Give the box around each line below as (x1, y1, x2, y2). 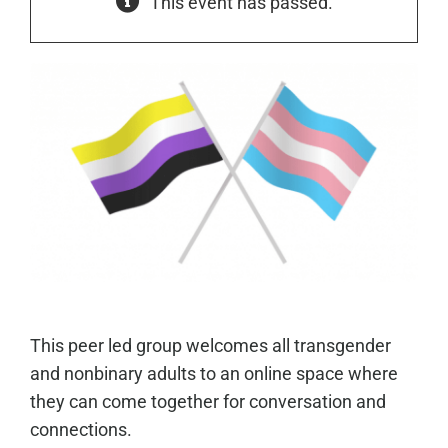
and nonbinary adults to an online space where (29, 362, 398, 384)
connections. (29, 418, 132, 440)
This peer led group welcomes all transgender (29, 334, 391, 356)
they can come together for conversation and (29, 390, 386, 412)
